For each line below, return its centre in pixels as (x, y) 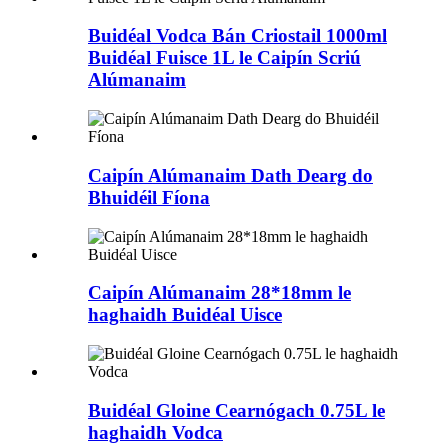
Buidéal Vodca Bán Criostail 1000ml (237, 36)
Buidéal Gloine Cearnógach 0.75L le (236, 410)
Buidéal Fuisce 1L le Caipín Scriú (224, 58)
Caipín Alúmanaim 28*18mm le (219, 293)
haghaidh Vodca (155, 432)
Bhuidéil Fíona (149, 197)
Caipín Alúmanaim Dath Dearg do (230, 175)
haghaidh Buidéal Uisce (185, 315)
